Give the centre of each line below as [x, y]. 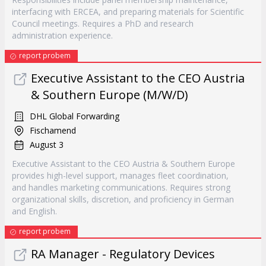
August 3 [47, 145]
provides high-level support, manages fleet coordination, [120, 175]
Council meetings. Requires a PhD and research [103, 23]
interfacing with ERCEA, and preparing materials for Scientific [128, 12]
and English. [34, 211]
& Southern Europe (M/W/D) [110, 95]
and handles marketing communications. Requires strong [121, 187]
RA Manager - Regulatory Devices [123, 254]
